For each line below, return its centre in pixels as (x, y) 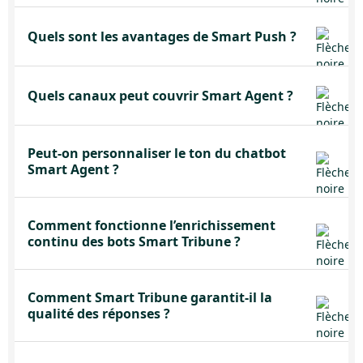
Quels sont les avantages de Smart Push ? (162, 36)
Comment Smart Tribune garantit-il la (150, 297)
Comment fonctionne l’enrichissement (152, 225)
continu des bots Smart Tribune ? (134, 241)
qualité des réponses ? (99, 314)
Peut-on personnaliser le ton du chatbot (157, 153)
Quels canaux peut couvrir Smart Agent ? (160, 96)
